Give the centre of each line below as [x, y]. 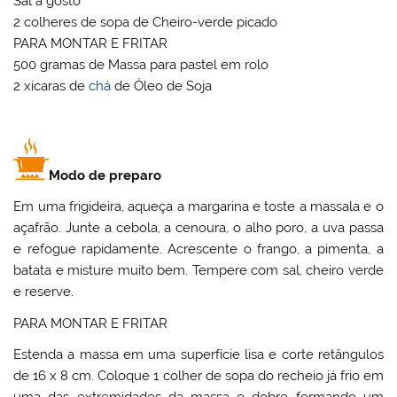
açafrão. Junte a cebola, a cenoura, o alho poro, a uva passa [198, 228]
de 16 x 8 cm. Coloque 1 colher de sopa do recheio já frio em [198, 376]
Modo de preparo [105, 175]
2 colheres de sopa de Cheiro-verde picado [146, 23]
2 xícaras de [51, 86]
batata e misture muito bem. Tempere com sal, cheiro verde [198, 271]
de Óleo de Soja [162, 86]
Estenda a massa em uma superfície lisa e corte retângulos [198, 355]
